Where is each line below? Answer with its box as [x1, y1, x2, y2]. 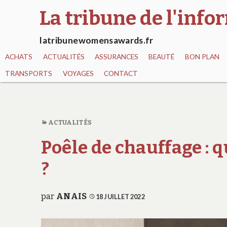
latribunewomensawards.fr [40, 35, 154, 46]
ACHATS [5, 53, 33, 61]
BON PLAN [184, 53, 219, 61]
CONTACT [103, 69, 138, 78]
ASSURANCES [94, 53, 138, 61]
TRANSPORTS [5, 69, 53, 78]
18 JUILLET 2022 [96, 192, 145, 201]
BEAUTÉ [148, 53, 175, 61]
